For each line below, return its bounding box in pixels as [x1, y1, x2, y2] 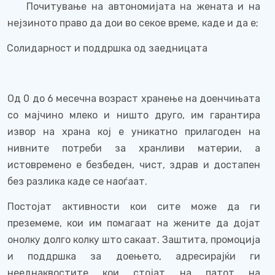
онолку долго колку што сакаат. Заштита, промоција [7, 234, 260, 246]
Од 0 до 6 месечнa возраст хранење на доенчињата [7, 93, 260, 104]
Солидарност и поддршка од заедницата [7, 42, 207, 54]
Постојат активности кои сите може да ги [7, 201, 260, 212]
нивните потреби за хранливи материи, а [7, 142, 260, 154]
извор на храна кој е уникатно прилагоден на [7, 126, 260, 137]
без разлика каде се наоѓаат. [7, 176, 147, 187]
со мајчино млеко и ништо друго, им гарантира [7, 109, 260, 121]
